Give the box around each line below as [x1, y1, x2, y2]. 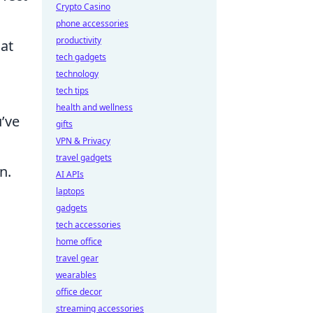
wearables [56, 269, 96, 281]
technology [56, 68, 99, 80]
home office [56, 235, 102, 247]
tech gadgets [56, 51, 106, 63]
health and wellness [56, 101, 133, 113]
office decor [56, 286, 102, 298]
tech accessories [56, 219, 121, 231]
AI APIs [56, 168, 84, 180]
